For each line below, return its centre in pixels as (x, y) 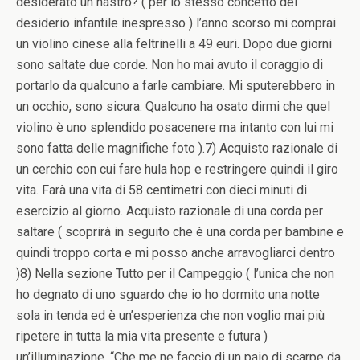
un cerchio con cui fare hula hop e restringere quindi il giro (177, 169)
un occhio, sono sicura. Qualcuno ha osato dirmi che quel (173, 106)
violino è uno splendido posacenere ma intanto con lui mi (175, 127)
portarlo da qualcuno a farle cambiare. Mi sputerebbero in (176, 86)
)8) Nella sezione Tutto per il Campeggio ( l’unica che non (175, 274)
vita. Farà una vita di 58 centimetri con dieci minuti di (162, 190)
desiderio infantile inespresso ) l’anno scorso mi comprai (176, 23)
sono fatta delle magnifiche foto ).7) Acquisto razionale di (177, 148)
